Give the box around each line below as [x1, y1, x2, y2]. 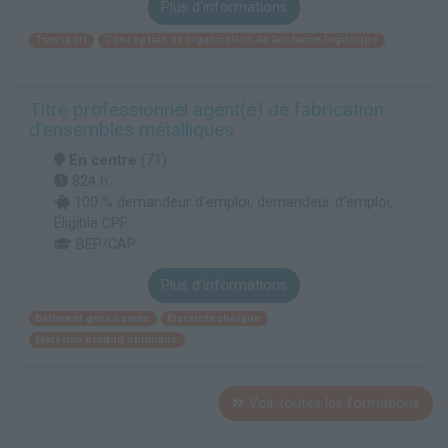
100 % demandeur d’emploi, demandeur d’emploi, [70, 193, 393, 211]
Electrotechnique [167, 311, 262, 325]
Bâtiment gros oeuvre [35, 311, 151, 325]
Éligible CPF [54, 214, 127, 232]
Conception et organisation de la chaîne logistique [104, 33, 379, 47]
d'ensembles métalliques [29, 117, 234, 141]
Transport [35, 33, 88, 47]
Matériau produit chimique [35, 333, 179, 346]
